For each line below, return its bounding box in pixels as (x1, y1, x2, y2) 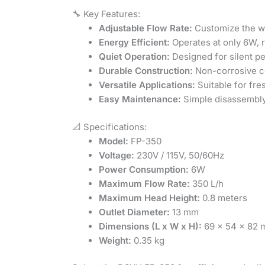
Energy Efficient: (99, 37, 170, 49)
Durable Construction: (99, 65, 193, 77)
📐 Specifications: (72, 121, 147, 132)
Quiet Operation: (99, 51, 170, 63)
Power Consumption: (99, 163, 189, 175)
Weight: (99, 234, 131, 246)
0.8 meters (200, 192, 247, 203)
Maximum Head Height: (99, 192, 200, 203)
